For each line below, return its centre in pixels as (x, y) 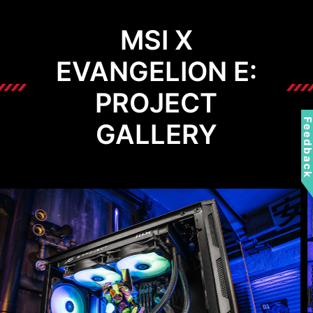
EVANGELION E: (156, 71)
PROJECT (156, 102)
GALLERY (156, 134)
